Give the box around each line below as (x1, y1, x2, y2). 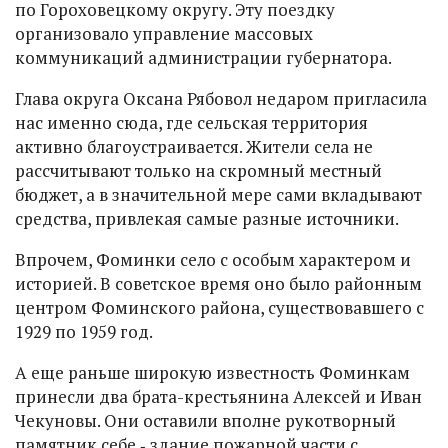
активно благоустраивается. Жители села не (15, 134, 373, 158)
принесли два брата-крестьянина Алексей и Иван (15, 384, 422, 408)
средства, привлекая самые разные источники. (15, 206, 399, 230)
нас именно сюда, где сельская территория (15, 110, 368, 134)
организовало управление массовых (15, 21, 313, 45)
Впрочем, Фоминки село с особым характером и (15, 247, 411, 271)
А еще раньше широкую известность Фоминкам (15, 360, 410, 384)
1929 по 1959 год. (15, 319, 153, 343)
